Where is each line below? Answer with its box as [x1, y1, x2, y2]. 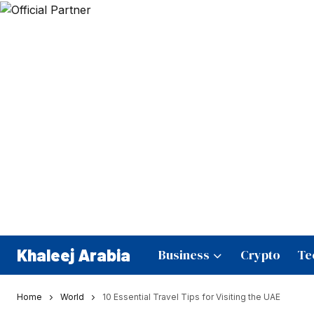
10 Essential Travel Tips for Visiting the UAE [100, 292, 280, 302]
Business [158, 246, 210, 264]
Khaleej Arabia [17, 245, 130, 265]
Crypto [240, 246, 280, 264]
